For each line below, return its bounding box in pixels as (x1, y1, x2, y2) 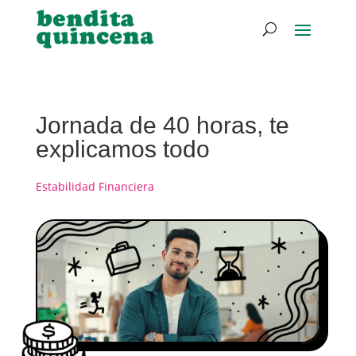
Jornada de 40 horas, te (35, 111, 289, 138)
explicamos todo (35, 135, 210, 162)
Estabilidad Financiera (35, 178, 154, 194)
